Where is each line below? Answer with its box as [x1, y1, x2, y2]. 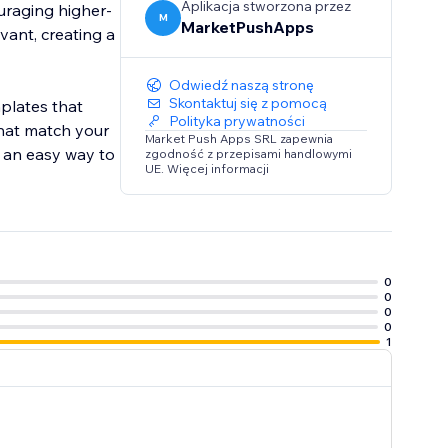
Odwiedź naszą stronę [169, 76, 315, 95]
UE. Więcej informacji [145, 161, 270, 177]
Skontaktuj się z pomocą [169, 94, 328, 113]
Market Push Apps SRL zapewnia [145, 131, 334, 147]
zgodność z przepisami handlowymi [145, 146, 353, 162]
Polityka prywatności [169, 112, 306, 131]
